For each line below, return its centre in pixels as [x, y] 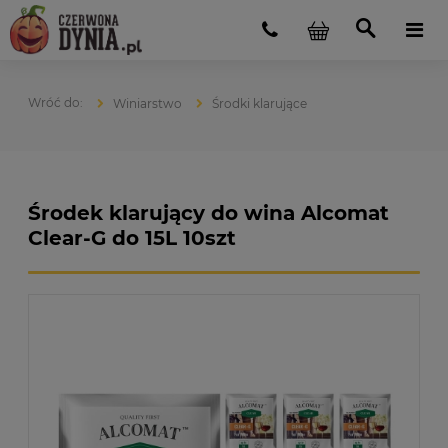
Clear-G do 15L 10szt [132, 238]
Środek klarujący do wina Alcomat [208, 213]
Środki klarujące [259, 103]
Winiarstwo [147, 103]
